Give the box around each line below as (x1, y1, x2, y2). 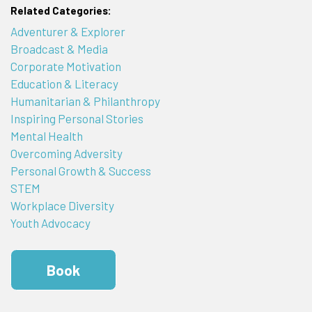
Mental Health (10, 128, 83, 143)
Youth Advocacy (10, 215, 91, 230)
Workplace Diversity (10, 198, 114, 212)
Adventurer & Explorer (10, 24, 125, 38)
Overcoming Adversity (10, 146, 123, 160)
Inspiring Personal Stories (10, 111, 143, 125)
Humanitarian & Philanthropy (10, 93, 160, 108)
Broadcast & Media (10, 41, 108, 56)
